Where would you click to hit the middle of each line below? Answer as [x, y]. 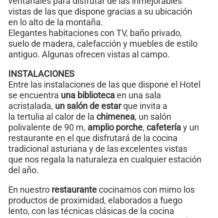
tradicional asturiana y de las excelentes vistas [98, 148]
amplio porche [115, 127]
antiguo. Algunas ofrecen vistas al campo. [89, 54]
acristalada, [32, 106]
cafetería [164, 127]
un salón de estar [88, 106]
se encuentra [35, 95]
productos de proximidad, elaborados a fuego [95, 200]
